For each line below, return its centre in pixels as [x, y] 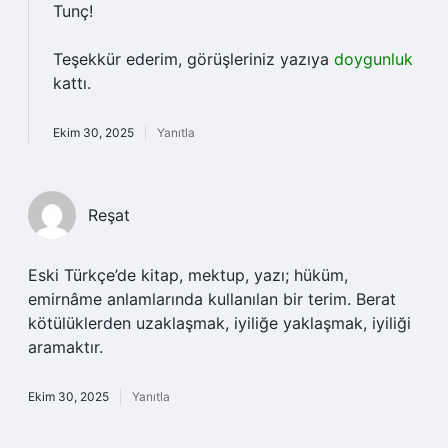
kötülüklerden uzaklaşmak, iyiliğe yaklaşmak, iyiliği [219, 323]
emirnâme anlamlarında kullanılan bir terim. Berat [212, 299]
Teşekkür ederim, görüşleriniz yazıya [193, 59]
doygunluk [373, 59]
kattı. [72, 83]
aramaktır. [65, 347]
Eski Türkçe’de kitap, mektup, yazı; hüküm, [188, 275]
